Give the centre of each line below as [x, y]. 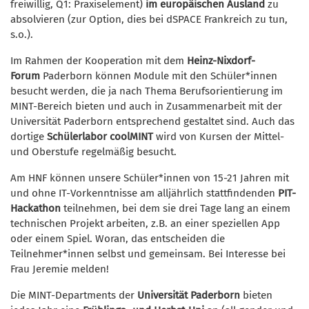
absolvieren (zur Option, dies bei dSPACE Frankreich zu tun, [149, 19]
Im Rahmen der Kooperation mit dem [99, 60]
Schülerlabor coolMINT [100, 136]
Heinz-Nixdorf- [221, 60]
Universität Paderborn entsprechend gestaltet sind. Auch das [152, 121]
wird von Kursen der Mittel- [219, 136]
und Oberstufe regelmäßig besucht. [93, 151]
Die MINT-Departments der [74, 295]
